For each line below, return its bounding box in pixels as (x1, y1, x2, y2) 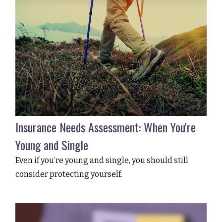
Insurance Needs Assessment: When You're (15, 118, 196, 136)
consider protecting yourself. (15, 169, 123, 179)
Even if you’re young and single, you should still (15, 156, 189, 166)
